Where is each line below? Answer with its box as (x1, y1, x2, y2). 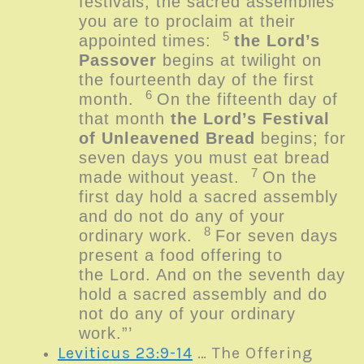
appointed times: (78, 32, 223, 50)
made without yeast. (78, 168, 251, 187)
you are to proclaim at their (78, 12, 296, 31)
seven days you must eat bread (78, 149, 330, 167)
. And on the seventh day (145, 266, 345, 284)
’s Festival (241, 110, 330, 128)
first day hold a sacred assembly (78, 188, 338, 206)
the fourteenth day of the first (78, 71, 314, 89)
